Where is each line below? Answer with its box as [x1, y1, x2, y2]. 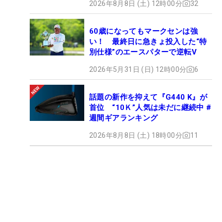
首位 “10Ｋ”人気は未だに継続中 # [89, 103, 212, 112]
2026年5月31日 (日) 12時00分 [89, 65, 187, 73]
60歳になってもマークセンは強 [89, 26, 198, 36]
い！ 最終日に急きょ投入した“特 [89, 37, 207, 46]
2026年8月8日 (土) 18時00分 [89, 131, 182, 139]
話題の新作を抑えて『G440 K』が [89, 92, 208, 102]
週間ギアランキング [89, 113, 158, 122]
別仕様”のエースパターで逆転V [89, 47, 197, 56]
